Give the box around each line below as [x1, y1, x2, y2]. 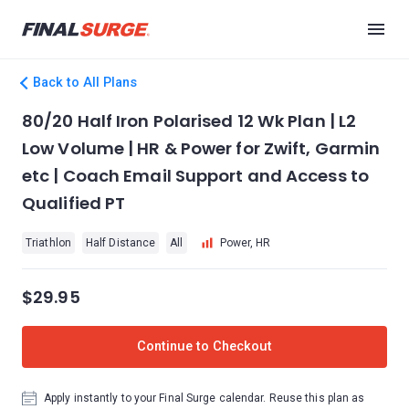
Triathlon [26, 236, 71, 249]
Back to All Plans [33, 75, 137, 90]
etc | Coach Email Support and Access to [22, 164, 369, 187]
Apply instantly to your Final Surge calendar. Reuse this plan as [44, 392, 365, 404]
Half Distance [85, 236, 156, 249]
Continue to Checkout [137, 339, 272, 354]
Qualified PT [22, 192, 126, 215]
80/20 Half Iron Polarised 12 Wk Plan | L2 [22, 110, 357, 132]
